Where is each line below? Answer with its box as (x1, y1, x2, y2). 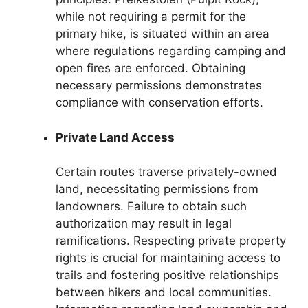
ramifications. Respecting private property (56, 234, 286, 248)
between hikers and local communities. (56, 285, 272, 300)
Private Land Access (56, 130, 175, 144)
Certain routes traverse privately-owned (56, 165, 277, 179)
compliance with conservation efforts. (56, 96, 263, 110)
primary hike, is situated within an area (56, 27, 269, 41)
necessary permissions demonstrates (56, 78, 262, 93)
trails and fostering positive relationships (56, 268, 279, 283)
